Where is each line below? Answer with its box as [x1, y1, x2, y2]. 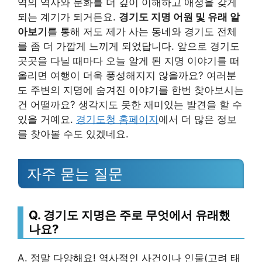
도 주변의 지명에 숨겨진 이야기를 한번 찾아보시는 [18, 84, 244, 96]
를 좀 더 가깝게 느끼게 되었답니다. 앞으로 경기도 [18, 40, 240, 52]
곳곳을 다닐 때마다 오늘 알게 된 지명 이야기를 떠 [18, 55, 240, 67]
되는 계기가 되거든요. [18, 11, 119, 23]
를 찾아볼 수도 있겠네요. [18, 128, 129, 140]
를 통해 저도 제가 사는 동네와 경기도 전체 [47, 26, 237, 37]
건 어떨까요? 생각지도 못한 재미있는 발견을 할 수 [18, 99, 242, 111]
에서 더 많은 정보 [158, 113, 237, 125]
